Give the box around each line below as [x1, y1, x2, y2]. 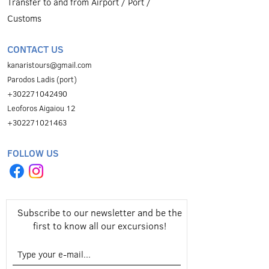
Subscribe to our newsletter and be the [17, 206, 182, 219]
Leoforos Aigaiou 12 [7, 103, 75, 113]
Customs [7, 12, 41, 25]
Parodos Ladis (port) [7, 74, 77, 85]
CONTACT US [7, 43, 64, 56]
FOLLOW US [7, 147, 59, 160]
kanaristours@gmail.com [7, 59, 92, 70]
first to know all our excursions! [33, 219, 166, 232]
